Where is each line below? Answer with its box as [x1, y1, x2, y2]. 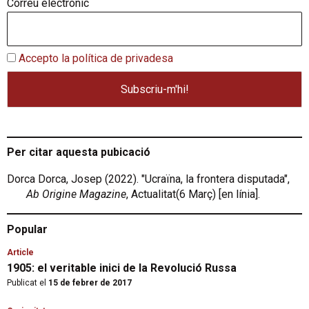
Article [7, 247, 34, 257]
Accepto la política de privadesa [19, 51, 173, 65]
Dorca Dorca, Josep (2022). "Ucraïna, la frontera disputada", [7, 172, 290, 186]
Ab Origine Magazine [26, 187, 126, 201]
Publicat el [7, 277, 46, 288]
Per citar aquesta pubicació [7, 145, 150, 159]
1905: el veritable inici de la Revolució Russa [7, 261, 237, 275]
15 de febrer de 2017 [46, 277, 132, 288]
